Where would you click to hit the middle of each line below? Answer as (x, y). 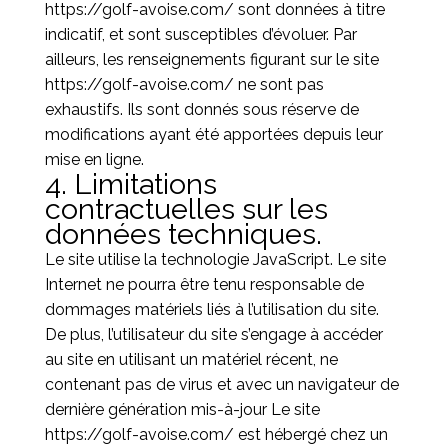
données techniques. (183, 234)
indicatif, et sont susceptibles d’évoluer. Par (200, 34)
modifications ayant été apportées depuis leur (213, 134)
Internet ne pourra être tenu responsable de (204, 284)
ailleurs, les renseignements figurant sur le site (211, 59)
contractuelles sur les (186, 209)
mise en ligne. (94, 159)
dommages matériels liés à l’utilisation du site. (211, 309)
